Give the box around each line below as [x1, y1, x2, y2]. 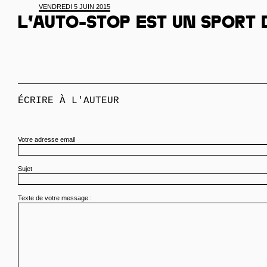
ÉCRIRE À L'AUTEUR [18, 95, 119, 106]
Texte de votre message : [18, 194, 92, 201]
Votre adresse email [18, 136, 75, 143]
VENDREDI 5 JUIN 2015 [39, 3, 110, 10]
